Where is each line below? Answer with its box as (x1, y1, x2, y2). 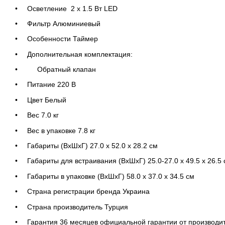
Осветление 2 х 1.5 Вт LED (27, 4, 118, 13)
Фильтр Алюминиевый (27, 19, 100, 28)
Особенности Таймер (27, 35, 98, 43)
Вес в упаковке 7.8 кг (27, 126, 95, 135)
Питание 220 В (27, 80, 76, 89)
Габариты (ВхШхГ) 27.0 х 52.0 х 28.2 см (27, 142, 158, 150)
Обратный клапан (27, 65, 96, 74)
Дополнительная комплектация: (27, 50, 133, 58)
